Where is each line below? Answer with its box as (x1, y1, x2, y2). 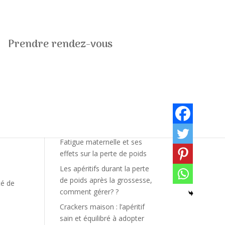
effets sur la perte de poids (60, 149, 147, 158)
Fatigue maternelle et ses (60, 137, 143, 147)
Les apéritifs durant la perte (60, 164, 150, 173)
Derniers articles (60, 116, 157, 134)
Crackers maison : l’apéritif (60, 202, 145, 211)
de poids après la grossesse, (60, 175, 153, 185)
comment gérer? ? (60, 187, 119, 196)
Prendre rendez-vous (8, 36, 113, 53)
